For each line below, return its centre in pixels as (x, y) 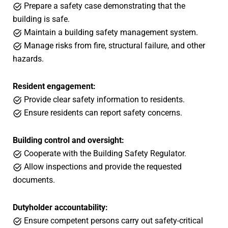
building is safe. (41, 19)
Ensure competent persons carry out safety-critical (112, 220)
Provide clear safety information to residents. (103, 99)
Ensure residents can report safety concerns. (102, 112)
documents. (34, 180)
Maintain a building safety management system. (110, 32)
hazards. (28, 59)
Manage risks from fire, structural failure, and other (113, 45)
